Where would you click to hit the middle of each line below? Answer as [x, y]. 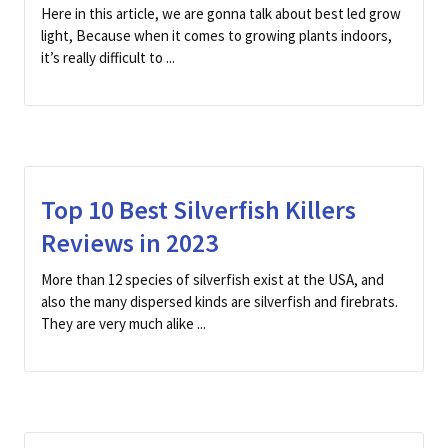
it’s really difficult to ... [108, 57]
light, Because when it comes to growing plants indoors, [216, 35]
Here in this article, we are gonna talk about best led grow [221, 13]
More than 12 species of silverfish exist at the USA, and [212, 279]
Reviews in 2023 [129, 242]
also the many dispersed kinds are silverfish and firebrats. [219, 301]
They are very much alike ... [123, 323]
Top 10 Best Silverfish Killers [198, 209]
